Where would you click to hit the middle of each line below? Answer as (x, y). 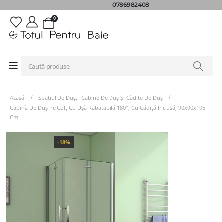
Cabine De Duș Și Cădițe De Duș (122, 97)
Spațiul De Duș (57, 97)
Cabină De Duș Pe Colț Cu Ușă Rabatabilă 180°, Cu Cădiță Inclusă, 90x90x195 (108, 107)
